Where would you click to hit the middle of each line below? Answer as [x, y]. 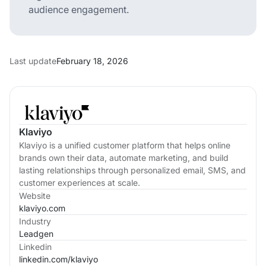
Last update [33, 61]
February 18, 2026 [92, 61]
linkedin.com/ [45, 259]
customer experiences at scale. [80, 182]
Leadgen [36, 233]
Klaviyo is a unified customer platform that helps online [125, 145]
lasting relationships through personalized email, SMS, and [132, 170]
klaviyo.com [42, 208]
